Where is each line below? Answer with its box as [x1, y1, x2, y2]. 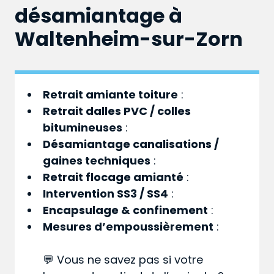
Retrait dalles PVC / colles [43, 103, 191, 119]
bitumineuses [43, 120, 123, 136]
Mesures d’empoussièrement [43, 219, 214, 235]
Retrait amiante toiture [43, 87, 179, 103]
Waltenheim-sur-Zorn [15, 25, 243, 53]
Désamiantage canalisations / [43, 136, 220, 152]
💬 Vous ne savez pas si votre [43, 252, 204, 268]
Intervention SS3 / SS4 [43, 186, 169, 202]
